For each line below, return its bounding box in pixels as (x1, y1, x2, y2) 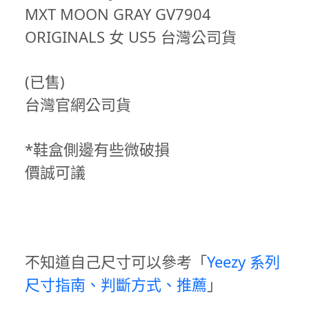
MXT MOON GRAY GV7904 (25, 3, 211, 25)
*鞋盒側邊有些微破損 (25, 139, 170, 160)
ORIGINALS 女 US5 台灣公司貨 (25, 26, 237, 48)
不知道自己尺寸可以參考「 (25, 251, 207, 272)
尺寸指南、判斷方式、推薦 (25, 274, 207, 295)
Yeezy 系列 (207, 251, 280, 272)
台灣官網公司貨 (25, 94, 131, 115)
